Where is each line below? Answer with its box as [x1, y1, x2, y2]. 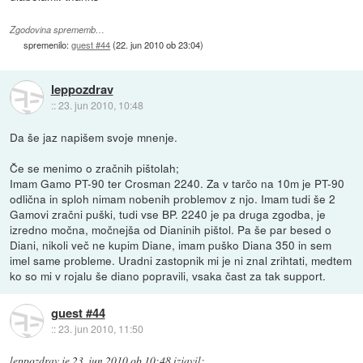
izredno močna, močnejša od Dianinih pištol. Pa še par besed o [10, 221, 332, 238]
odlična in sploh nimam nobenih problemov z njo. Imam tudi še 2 [10, 190, 336, 207]
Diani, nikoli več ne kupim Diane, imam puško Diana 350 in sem [10, 237, 332, 254]
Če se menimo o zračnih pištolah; [10, 160, 180, 177]
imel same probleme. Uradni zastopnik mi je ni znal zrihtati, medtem [10, 252, 352, 269]
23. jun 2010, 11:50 [58, 321, 143, 335]
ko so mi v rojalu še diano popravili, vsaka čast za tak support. [10, 267, 327, 284]
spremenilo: [23, 38, 72, 52]
